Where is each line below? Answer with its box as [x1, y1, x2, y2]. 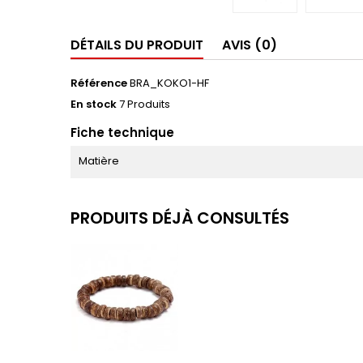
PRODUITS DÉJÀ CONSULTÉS [70, 207, 289, 229]
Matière [79, 153, 119, 169]
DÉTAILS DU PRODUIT [70, 36, 203, 54]
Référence [70, 75, 127, 91]
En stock [70, 96, 117, 112]
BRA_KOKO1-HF [130, 75, 209, 91]
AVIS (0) [222, 36, 277, 54]
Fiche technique [70, 124, 174, 141]
